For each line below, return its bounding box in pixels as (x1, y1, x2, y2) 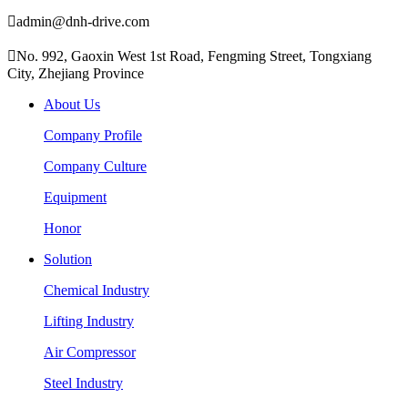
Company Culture (44, 158, 147, 175)
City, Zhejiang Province (7, 66, 144, 82)
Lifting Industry (44, 313, 134, 330)
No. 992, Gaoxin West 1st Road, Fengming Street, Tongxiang (16, 48, 372, 65)
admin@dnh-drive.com (16, 14, 149, 30)
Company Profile (44, 127, 142, 144)
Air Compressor (44, 344, 136, 361)
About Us (44, 97, 100, 113)
